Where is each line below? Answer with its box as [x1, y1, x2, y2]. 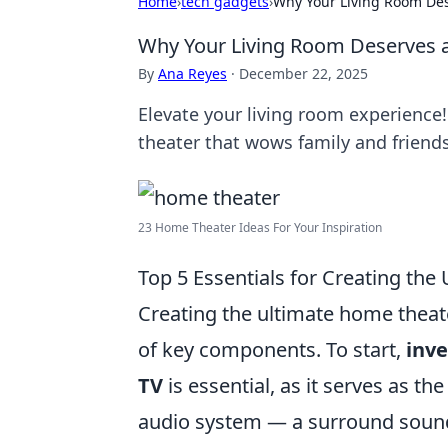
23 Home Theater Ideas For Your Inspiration [138, 219, 382, 236]
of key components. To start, [138, 336, 406, 363]
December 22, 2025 [239, 64, 368, 83]
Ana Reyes [158, 64, 227, 83]
